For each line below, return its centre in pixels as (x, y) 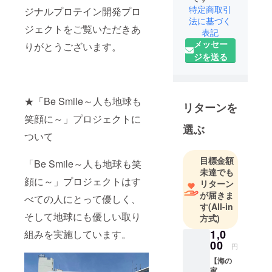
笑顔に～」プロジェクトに (83, 118)
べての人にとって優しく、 (83, 199)
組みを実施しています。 (78, 234)
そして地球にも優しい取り (83, 216)
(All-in (220, 206)
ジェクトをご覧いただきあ (83, 29)
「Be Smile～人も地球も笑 (83, 163)
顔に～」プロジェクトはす (83, 181)
